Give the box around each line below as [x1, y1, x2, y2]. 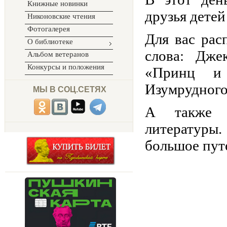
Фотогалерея [27, 25, 70, 33]
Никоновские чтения [27, 12, 95, 20]
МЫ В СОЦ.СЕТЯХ [25, 85, 106, 94]
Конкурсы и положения [27, 63, 104, 71]
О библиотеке [27, 37, 73, 46]
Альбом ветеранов [27, 50, 89, 58]
